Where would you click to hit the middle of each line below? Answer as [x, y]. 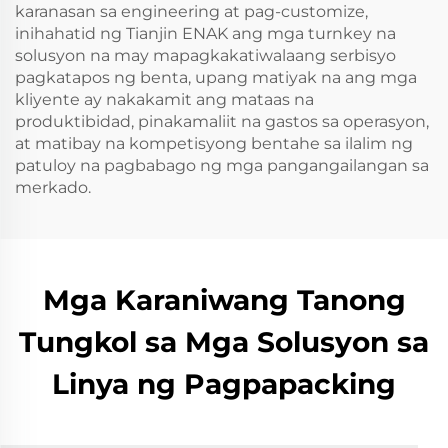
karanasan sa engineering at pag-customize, [191, 11]
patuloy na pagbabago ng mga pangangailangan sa [222, 165]
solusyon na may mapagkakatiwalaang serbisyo [205, 55]
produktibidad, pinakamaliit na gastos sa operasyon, [222, 121]
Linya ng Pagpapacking [224, 384]
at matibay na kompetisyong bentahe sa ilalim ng [214, 143]
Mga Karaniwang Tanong [224, 300]
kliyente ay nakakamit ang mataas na [164, 99]
